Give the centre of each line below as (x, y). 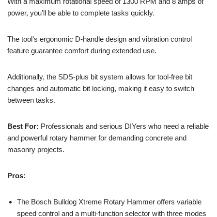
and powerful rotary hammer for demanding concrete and (97, 138)
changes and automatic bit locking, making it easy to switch (101, 89)
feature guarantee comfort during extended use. (82, 51)
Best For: (23, 126)
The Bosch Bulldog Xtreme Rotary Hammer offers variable (109, 202)
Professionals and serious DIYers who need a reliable (124, 126)
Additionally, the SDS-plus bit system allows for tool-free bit (100, 77)
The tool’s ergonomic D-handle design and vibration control (100, 39)
